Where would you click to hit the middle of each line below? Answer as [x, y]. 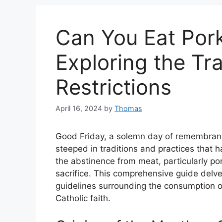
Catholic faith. [83, 198]
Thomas [128, 109]
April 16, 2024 [79, 109]
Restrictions [113, 87]
